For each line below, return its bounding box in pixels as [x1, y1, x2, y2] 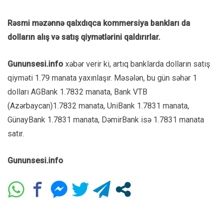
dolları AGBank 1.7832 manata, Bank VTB [7, 87, 149, 97]
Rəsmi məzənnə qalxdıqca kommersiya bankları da [7, 18, 190, 28]
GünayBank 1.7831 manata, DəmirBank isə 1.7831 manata [7, 114, 204, 124]
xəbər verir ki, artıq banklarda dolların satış [63, 59, 210, 69]
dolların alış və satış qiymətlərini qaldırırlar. [7, 32, 160, 42]
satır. [7, 128, 24, 138]
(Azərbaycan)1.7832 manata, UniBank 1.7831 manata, [7, 101, 189, 111]
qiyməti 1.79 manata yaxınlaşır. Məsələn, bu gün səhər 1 [7, 73, 197, 83]
